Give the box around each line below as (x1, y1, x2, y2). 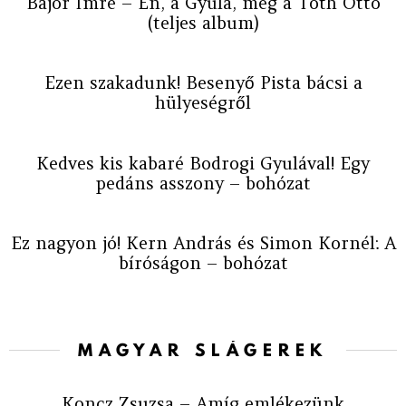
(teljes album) (147, 12, 259, 34)
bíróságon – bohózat (118, 251, 288, 274)
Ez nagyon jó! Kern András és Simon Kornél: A (10, 231, 396, 254)
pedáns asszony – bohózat (95, 171, 311, 194)
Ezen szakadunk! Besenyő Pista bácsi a (43, 72, 362, 94)
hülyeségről (155, 92, 251, 114)
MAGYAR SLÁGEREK (77, 337, 329, 362)
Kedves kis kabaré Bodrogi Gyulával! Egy (36, 151, 370, 174)
